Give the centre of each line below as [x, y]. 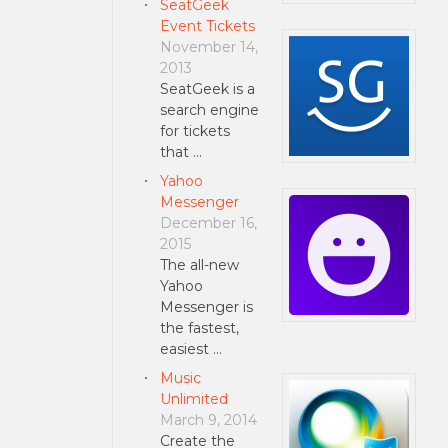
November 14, [208, 46]
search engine [209, 109]
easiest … [190, 348]
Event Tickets [207, 25]
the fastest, [199, 327]
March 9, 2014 [208, 419]
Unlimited [193, 398]
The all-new [199, 264]
